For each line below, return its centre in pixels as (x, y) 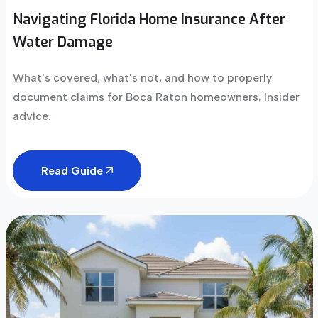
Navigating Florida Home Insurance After (149, 19)
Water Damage (62, 42)
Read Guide (73, 170)
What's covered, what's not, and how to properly (142, 77)
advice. (32, 116)
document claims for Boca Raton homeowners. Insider (156, 97)
